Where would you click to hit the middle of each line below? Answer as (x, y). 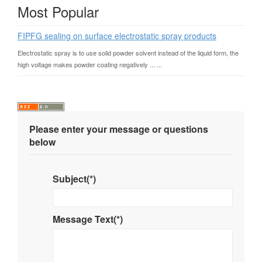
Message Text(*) (89, 219)
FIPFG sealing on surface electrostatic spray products (117, 36)
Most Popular (58, 11)
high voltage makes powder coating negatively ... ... (90, 64)
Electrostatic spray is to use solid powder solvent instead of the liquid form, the (128, 53)
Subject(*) (75, 179)
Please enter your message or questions (119, 129)
